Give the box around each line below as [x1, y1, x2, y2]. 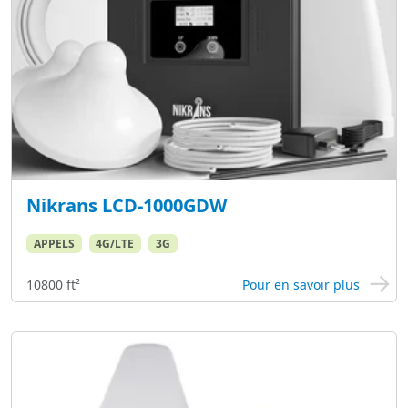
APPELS [33, 235, 75, 251]
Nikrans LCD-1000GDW [26, 192, 227, 218]
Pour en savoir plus [242, 275, 360, 293]
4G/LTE [96, 235, 135, 251]
